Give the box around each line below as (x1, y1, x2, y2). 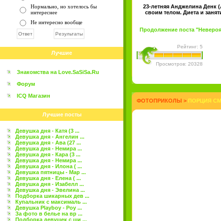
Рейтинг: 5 (177, 44, 203, 49)
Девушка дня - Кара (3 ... (15, 151, 80, 157)
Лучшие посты (42, 111, 81, 117)
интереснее (31, 9, 57, 15)
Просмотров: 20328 (156, 61, 203, 67)
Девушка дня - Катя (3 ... (15, 128, 79, 134)
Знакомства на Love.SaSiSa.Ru (17, 69, 99, 75)
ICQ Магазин (17, 93, 50, 99)
